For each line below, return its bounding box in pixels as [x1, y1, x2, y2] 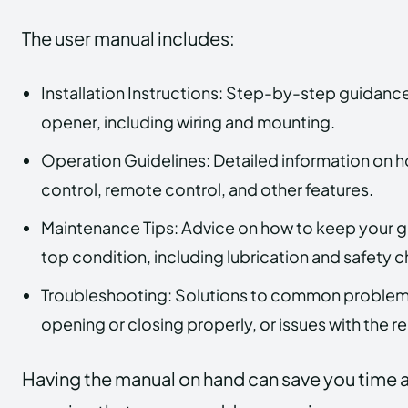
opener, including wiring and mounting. [41, 110, 335, 132]
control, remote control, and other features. [41, 178, 373, 199]
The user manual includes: [22, 25, 235, 49]
